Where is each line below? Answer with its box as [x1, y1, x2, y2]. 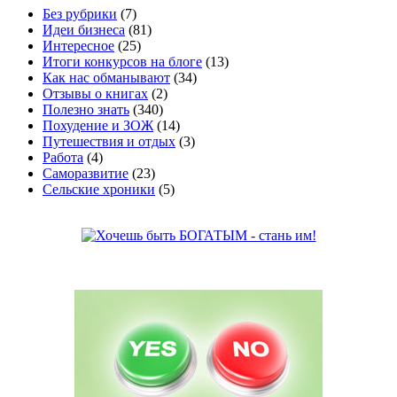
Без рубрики [43, 6, 117, 22]
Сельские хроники [43, 182, 155, 198]
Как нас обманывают [43, 70, 170, 86]
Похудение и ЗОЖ [43, 118, 153, 134]
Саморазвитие [43, 166, 128, 182]
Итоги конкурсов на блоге [43, 54, 202, 70]
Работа [43, 150, 83, 166]
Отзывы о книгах [43, 86, 148, 102]
